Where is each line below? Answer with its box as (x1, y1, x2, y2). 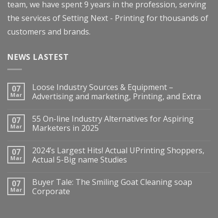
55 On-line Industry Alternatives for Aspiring (32, 113, 194, 125)
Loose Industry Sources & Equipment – (32, 82, 173, 93)
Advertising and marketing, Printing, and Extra (32, 91, 201, 102)
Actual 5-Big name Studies (32, 154, 127, 165)
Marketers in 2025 (32, 123, 99, 134)
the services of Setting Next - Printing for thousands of (7, 12, 208, 23)
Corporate (32, 186, 70, 197)
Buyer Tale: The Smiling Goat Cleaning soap (32, 177, 192, 188)
